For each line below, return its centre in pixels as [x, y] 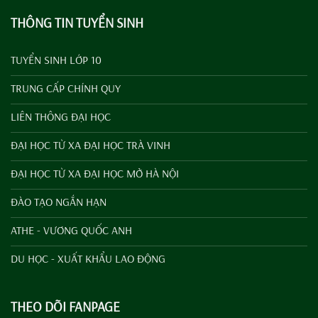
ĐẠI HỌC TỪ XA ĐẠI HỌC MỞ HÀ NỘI [95, 174]
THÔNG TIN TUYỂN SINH [77, 22]
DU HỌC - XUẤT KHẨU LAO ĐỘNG [88, 259]
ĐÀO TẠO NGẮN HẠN [59, 202]
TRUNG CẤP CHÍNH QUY [66, 88]
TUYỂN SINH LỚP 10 [56, 60]
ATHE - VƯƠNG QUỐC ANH [71, 230]
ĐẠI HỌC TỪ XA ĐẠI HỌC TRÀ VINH [91, 145]
